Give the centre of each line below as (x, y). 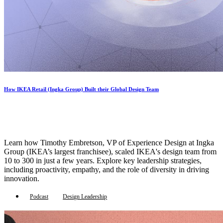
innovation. (22, 179)
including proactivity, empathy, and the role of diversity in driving (107, 170)
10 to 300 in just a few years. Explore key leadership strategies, (103, 161)
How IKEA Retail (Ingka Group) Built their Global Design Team (81, 89)
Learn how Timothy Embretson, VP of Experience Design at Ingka (109, 143)
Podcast (39, 197)
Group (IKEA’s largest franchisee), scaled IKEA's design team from (110, 152)
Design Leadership (85, 197)
